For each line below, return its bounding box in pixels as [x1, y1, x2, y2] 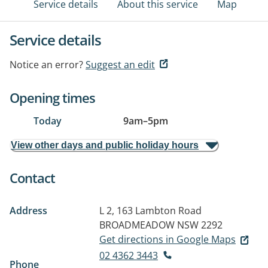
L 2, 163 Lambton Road [99, 204, 202, 217]
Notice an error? [10, 58, 83, 71]
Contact [10, 169, 55, 187]
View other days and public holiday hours [11, 140, 199, 150]
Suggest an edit [86, 58, 155, 71]
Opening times [10, 89, 95, 106]
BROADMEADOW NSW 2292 [99, 218, 223, 232]
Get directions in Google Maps [99, 233, 236, 246]
